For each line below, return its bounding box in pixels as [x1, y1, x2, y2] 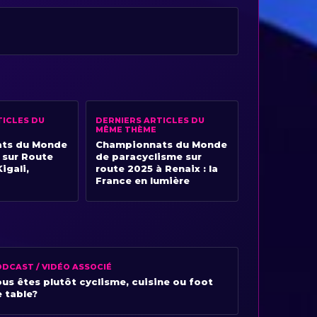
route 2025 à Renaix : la [96, 162, 218, 174]
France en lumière [96, 174, 190, 186]
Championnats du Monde [96, 138, 227, 150]
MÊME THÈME [96, 124, 156, 134]
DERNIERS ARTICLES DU [96, 115, 204, 125]
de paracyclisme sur [96, 150, 202, 162]
